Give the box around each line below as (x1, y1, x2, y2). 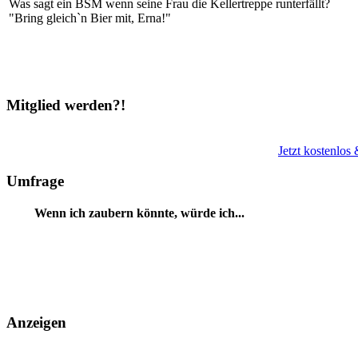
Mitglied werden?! (6, 96, 125, 113)
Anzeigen (6, 313, 66, 331)
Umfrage (6, 173, 64, 190)
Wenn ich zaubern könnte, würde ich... (34, 206, 245, 221)
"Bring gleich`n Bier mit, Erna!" (9, 11, 171, 26)
